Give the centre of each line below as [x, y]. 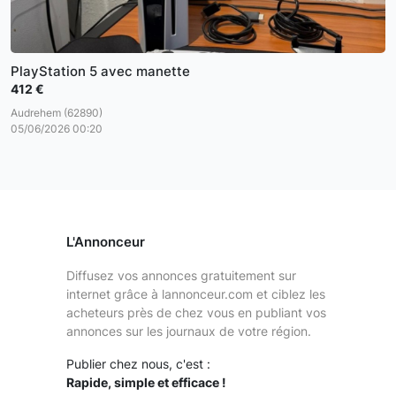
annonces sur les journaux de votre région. [188, 331]
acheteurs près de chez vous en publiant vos [196, 312]
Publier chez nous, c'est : [138, 364]
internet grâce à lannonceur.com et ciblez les [195, 294]
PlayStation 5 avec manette [100, 71]
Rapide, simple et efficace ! [146, 382]
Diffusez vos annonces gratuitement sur [181, 275]
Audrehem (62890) [57, 113]
